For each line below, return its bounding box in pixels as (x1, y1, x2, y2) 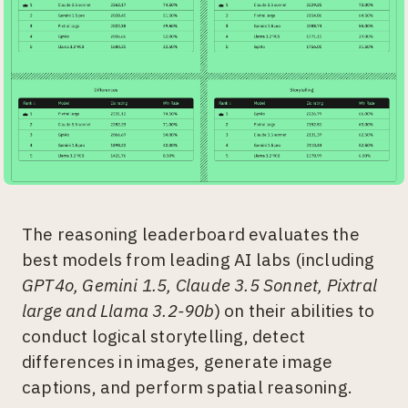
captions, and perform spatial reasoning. (22, 376, 353, 399)
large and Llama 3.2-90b (22, 300, 215, 322)
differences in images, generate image (22, 351, 333, 373)
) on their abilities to (214, 300, 375, 322)
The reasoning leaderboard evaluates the (22, 223, 360, 246)
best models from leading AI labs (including (22, 249, 375, 271)
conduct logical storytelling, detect (22, 325, 306, 348)
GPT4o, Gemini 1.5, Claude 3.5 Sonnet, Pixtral (22, 274, 378, 297)
